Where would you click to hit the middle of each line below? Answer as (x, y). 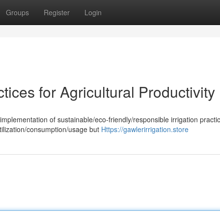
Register (57, 12)
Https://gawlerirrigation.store (145, 129)
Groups (17, 12)
